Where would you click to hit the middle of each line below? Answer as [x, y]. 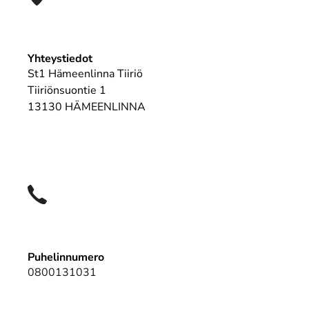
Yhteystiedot [60, 59]
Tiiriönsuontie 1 [67, 90]
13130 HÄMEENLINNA [87, 107]
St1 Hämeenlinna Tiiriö [85, 74]
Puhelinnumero [66, 257]
